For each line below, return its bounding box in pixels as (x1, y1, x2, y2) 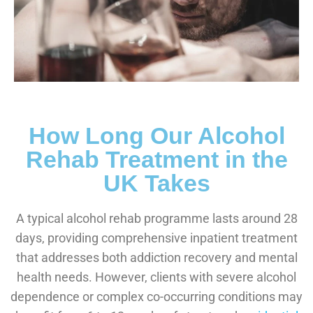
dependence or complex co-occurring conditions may (10, 289, 303, 304)
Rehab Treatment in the (25, 145, 288, 173)
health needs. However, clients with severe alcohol (17, 269, 296, 284)
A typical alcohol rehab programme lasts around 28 (15, 210, 298, 226)
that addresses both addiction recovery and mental (15, 249, 298, 265)
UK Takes (103, 169, 210, 196)
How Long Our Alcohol (28, 122, 285, 149)
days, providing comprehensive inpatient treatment (15, 230, 298, 245)
